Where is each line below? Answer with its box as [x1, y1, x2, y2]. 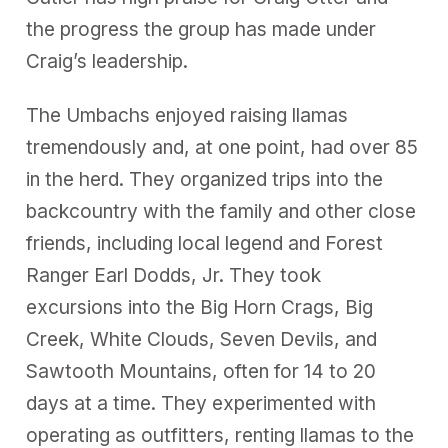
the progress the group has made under [26, 18, 377, 42]
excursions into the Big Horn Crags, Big [26, 296, 374, 320]
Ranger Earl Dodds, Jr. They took [26, 264, 322, 288]
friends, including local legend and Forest [26, 232, 384, 256]
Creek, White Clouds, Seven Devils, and [26, 328, 378, 352]
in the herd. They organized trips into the [26, 168, 384, 192]
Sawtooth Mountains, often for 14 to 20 [26, 360, 377, 384]
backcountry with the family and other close [26, 200, 417, 224]
